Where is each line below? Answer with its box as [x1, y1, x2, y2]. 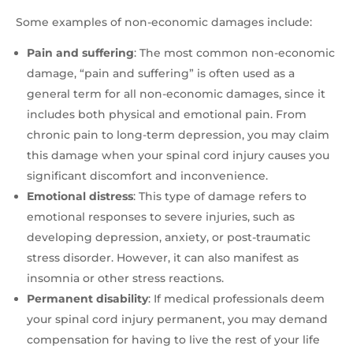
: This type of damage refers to [133, 189, 307, 204]
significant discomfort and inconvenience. [27, 169, 268, 184]
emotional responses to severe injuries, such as [27, 210, 295, 225]
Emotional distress [27, 189, 133, 204]
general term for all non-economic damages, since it [27, 87, 325, 102]
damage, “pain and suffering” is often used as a [27, 66, 295, 81]
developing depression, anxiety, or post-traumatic [27, 230, 310, 245]
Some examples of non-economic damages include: [16, 15, 312, 30]
